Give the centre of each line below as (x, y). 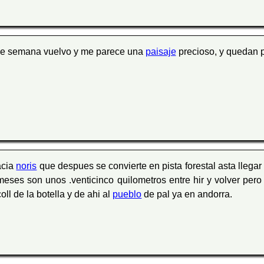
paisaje (161, 52)
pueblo (127, 194)
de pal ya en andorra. (187, 194)
